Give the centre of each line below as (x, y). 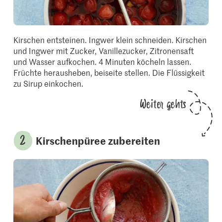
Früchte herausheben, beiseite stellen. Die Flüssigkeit (109, 73)
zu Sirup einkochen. (49, 83)
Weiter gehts (163, 105)
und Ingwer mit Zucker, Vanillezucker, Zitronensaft (104, 51)
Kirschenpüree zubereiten (98, 140)
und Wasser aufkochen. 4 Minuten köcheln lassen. (103, 62)
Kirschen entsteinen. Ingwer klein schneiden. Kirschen (110, 40)
